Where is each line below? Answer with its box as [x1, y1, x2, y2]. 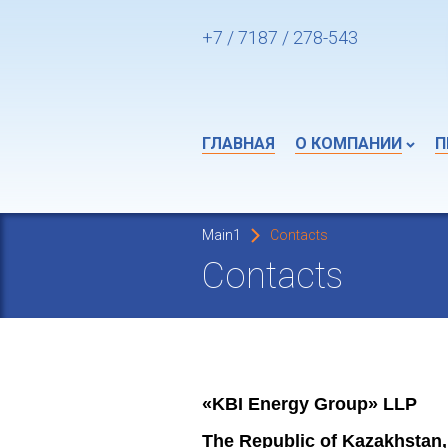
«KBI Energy [202, 393, 314, 414]
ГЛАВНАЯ [202, 134, 275, 153]
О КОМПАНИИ [295, 134, 402, 153]
